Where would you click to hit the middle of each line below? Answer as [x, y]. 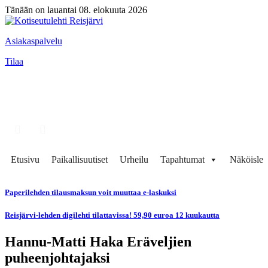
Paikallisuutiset [80, 159]
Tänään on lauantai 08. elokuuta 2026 [76, 10]
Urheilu [134, 159]
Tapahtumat [182, 159]
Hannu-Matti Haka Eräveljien [98, 241]
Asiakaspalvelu [33, 41]
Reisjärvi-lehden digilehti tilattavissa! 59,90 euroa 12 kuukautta [112, 215]
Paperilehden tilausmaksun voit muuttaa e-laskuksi [91, 193]
